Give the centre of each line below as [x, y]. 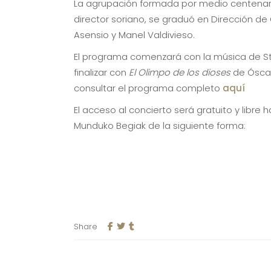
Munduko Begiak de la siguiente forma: [160, 125]
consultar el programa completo [148, 88]
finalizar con [101, 72]
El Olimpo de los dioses [181, 72]
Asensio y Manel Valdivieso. [134, 34]
